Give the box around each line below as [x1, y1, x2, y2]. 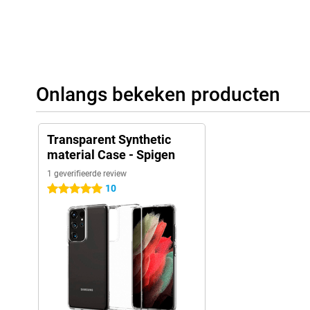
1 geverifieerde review [47, 169, 127, 179]
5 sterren [47, 183, 85, 195]
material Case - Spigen [47, 147, 175, 163]
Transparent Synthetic [47, 132, 171, 147]
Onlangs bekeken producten [36, 83, 280, 107]
